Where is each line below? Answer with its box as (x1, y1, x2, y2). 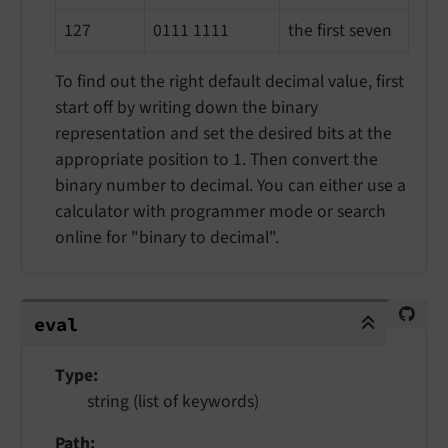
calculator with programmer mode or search (55, 199, 386, 225)
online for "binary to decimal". (55, 225, 279, 251)
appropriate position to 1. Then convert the (55, 147, 378, 173)
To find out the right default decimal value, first (55, 69, 404, 95)
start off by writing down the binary (55, 95, 318, 121)
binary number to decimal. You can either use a (55, 173, 406, 199)
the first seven (288, 18, 392, 44)
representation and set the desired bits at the (55, 121, 392, 147)
